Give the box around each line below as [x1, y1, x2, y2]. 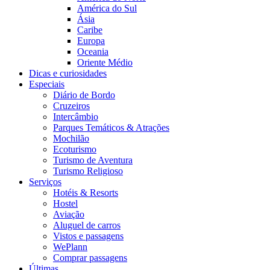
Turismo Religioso [53, 166, 123, 177]
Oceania [77, 46, 108, 57]
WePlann [53, 242, 87, 253]
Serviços [29, 177, 61, 187]
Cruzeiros [53, 101, 90, 111]
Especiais [29, 79, 64, 90]
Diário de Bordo [53, 90, 115, 101]
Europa [77, 36, 105, 46]
